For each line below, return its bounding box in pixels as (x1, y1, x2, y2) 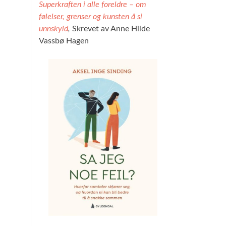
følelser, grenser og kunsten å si (39, 13, 142, 21)
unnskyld (39, 25, 68, 33)
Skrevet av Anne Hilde (72, 25, 150, 33)
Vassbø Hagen (39, 37, 89, 45)
